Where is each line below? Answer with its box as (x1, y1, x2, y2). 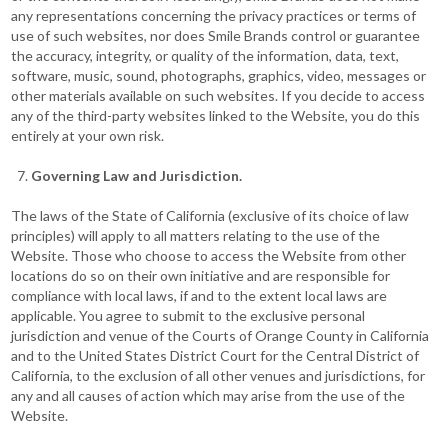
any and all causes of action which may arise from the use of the (11, 387, 406, 404)
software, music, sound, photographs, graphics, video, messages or (11, 67, 427, 84)
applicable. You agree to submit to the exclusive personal (11, 307, 366, 324)
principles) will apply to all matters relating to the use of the (11, 227, 381, 244)
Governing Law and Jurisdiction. (31, 167, 243, 184)
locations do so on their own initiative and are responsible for (11, 267, 391, 284)
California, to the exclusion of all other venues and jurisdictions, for (11, 367, 426, 384)
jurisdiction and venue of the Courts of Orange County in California (11, 327, 430, 344)
